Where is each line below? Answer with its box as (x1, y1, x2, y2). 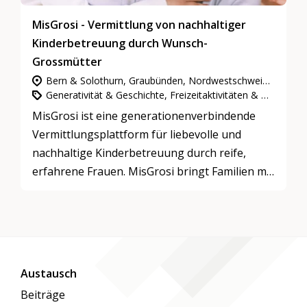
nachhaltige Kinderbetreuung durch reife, (32, 145, 247, 160)
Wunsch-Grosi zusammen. (32, 182, 167, 197)
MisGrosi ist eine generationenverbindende (32, 108, 256, 123)
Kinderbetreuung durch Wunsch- (32, 36, 208, 51)
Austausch (21, 266, 77, 282)
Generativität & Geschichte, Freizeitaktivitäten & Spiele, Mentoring (261, 88, 269, 102)
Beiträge (21, 286, 66, 302)
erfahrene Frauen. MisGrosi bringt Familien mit (32, 163, 274, 179)
